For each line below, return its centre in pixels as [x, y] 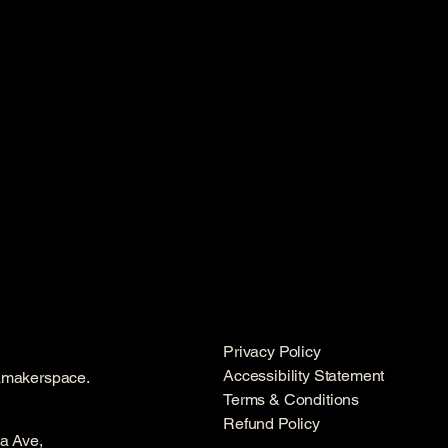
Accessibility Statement [303, 375]
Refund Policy [271, 423]
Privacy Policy [271, 351]
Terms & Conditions [291, 399]
